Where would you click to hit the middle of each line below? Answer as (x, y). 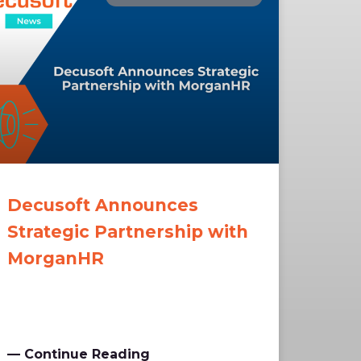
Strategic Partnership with (128, 232)
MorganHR (56, 259)
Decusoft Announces (103, 205)
